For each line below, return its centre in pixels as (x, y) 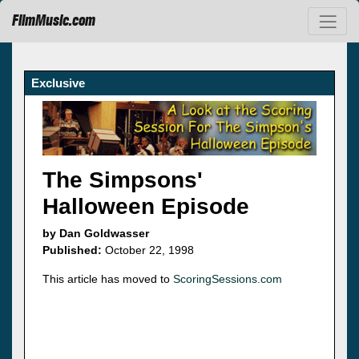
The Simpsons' (123, 180)
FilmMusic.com (54, 21)
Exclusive (58, 83)
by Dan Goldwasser (96, 234)
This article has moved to (108, 279)
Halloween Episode (146, 207)
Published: (72, 250)
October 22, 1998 (148, 250)
